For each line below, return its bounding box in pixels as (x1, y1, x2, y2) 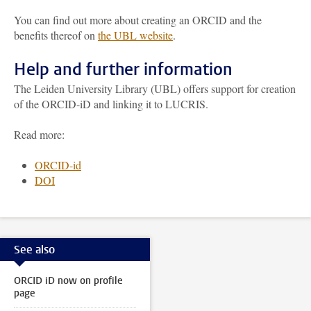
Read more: (14, 127, 65, 142)
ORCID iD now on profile (14, 274, 123, 287)
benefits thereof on (14, 28, 98, 42)
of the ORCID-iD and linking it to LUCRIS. (14, 96, 212, 111)
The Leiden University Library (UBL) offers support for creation (14, 81, 296, 96)
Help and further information (14, 58, 233, 81)
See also (14, 242, 55, 257)
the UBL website (98, 28, 173, 42)
